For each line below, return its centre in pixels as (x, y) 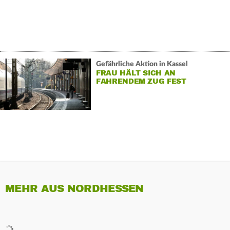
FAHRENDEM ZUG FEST (141, 81)
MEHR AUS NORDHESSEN (74, 189)
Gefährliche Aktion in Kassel (142, 64)
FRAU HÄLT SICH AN (136, 73)
